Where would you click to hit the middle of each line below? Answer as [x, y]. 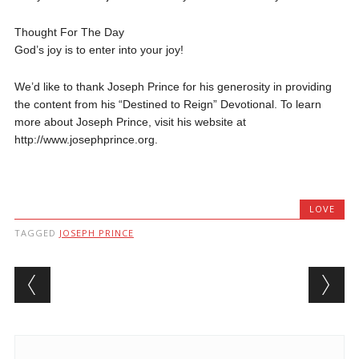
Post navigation [117, 279]
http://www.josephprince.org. [86, 139]
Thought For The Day [69, 32]
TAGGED [36, 233]
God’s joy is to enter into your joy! [99, 50]
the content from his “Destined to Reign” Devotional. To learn [167, 104]
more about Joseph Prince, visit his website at [130, 122]
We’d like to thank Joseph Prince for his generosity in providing [173, 87]
